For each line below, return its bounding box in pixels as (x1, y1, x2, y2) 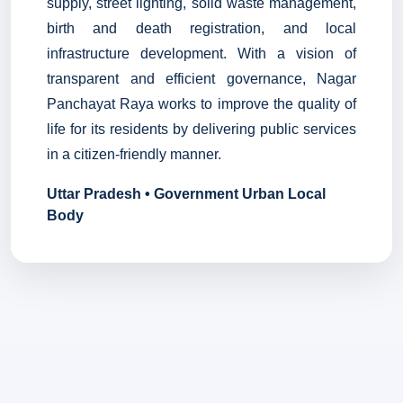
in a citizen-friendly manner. (47, 146, 221, 162)
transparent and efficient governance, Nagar (47, 70, 356, 86)
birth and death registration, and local (47, 20, 356, 36)
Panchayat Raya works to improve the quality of (47, 95, 356, 112)
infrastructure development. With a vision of (47, 45, 356, 61)
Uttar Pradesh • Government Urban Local (47, 185, 326, 201)
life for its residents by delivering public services (47, 121, 356, 137)
